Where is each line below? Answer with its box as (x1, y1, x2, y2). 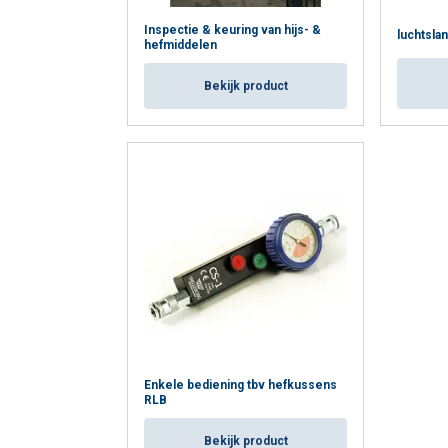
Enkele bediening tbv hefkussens (144, 378, 337, 393)
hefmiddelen (144, 38, 217, 53)
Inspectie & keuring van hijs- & (144, 23, 321, 38)
